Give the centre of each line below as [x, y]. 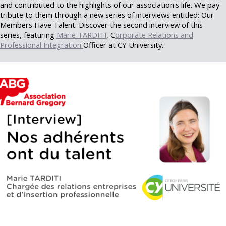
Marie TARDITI [81, 35]
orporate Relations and [154, 35]
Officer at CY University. [123, 45]
